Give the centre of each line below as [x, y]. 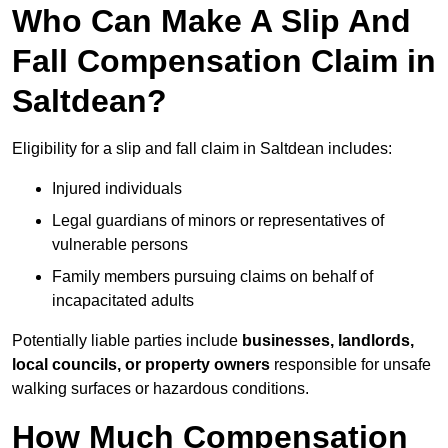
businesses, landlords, [328, 341]
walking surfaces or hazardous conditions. [160, 389]
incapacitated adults [123, 301]
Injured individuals [117, 189]
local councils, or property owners [141, 365]
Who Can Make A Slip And [211, 21]
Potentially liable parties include [127, 341]
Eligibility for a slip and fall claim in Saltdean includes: [202, 149]
